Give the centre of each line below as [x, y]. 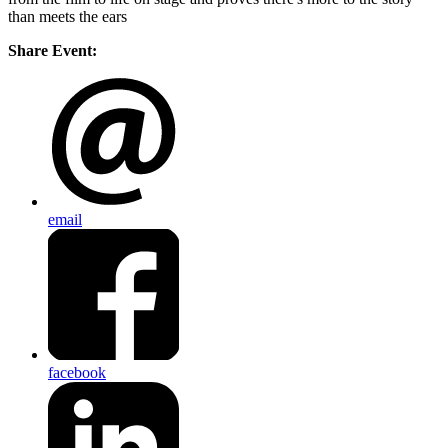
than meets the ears [67, 17]
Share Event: [52, 51]
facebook [77, 372]
